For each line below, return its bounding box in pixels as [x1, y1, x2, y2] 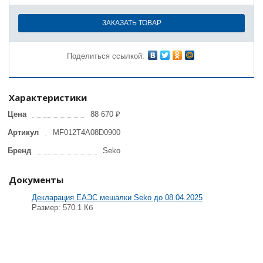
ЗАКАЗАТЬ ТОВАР [102, 18, 161, 27]
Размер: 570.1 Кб [32, 203, 93, 212]
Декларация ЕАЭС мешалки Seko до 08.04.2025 [32, 193, 203, 202]
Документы [9, 173, 63, 186]
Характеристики [9, 91, 87, 103]
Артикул [8, 127, 39, 137]
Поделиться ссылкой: [67, 51, 144, 60]
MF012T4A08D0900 [53, 127, 120, 137]
